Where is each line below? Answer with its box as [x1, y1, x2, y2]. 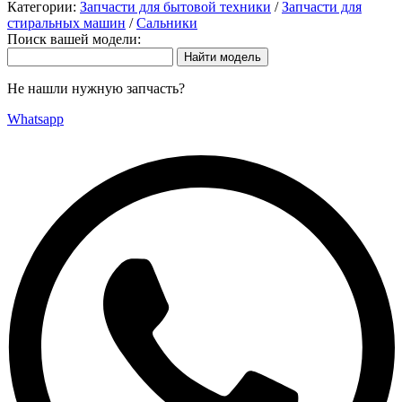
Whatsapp [7, 111, 64, 127]
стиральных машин [7, 15, 126, 31]
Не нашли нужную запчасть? [7, 81, 185, 97]
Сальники [136, 15, 197, 31]
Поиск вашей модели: [7, 31, 141, 48]
